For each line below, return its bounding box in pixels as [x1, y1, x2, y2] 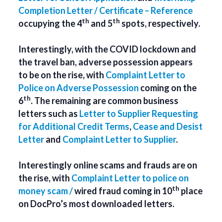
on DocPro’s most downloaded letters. [18, 198, 175, 209]
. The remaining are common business [31, 95, 179, 106]
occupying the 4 [18, 17, 82, 29]
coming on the [139, 82, 197, 93]
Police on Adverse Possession [18, 82, 139, 93]
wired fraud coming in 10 [74, 185, 172, 196]
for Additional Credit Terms [18, 120, 130, 132]
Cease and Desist [133, 120, 203, 132]
